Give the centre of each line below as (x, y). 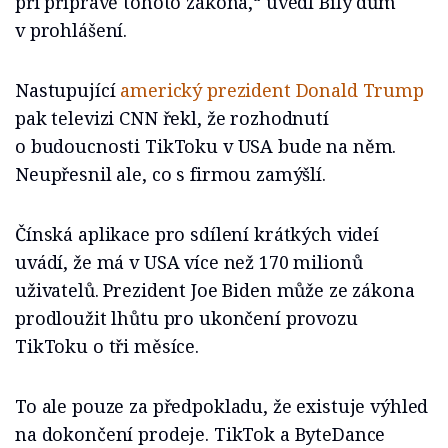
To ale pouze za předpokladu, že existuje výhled (222, 406)
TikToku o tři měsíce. (107, 346)
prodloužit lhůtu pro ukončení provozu (186, 318)
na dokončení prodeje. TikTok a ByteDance (200, 434)
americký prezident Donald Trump (272, 90)
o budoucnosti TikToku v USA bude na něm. (206, 146)
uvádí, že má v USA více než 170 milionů (189, 262)
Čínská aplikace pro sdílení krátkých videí (197, 234)
